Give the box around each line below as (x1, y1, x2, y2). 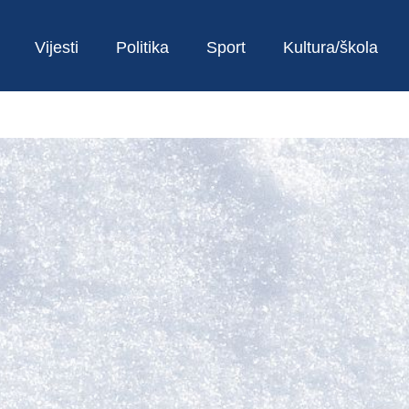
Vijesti (35, 38, 79, 57)
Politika (116, 38, 169, 57)
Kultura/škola (283, 38, 378, 57)
